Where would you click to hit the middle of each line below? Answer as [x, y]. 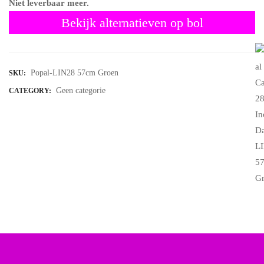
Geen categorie [81, 91]
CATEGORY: [31, 91]
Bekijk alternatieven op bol [132, 23]
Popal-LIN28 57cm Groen [75, 73]
